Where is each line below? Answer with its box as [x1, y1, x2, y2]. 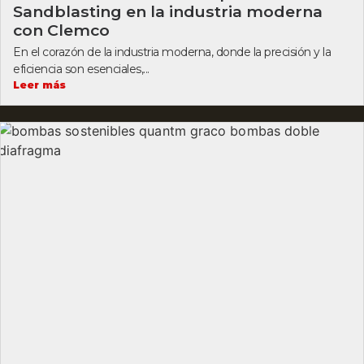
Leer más [13, 78, 66, 91]
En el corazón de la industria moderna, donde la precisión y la [13, 44, 331, 59]
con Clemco [13, 19, 110, 40]
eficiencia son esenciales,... [13, 61, 149, 76]
